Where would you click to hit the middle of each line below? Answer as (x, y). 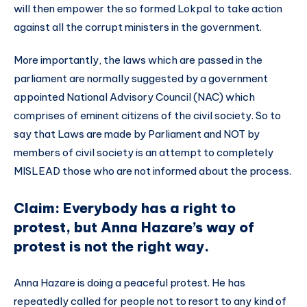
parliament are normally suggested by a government (141, 78)
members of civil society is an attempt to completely (144, 152)
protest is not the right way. (111, 246)
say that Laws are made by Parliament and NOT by (137, 134)
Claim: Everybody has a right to (125, 208)
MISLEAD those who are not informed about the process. (152, 171)
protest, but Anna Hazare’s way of (134, 227)
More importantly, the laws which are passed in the (138, 60)
